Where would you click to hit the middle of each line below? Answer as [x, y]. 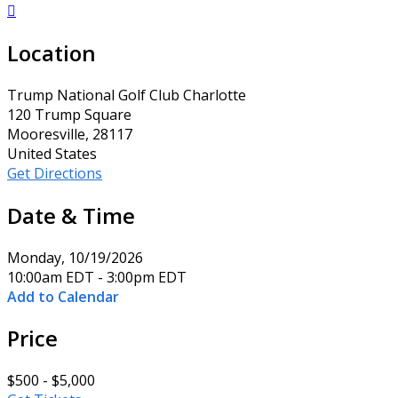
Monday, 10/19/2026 [75, 257]
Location [52, 52]
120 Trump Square [69, 114]
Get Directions [55, 173]
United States [52, 153]
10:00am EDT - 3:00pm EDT [97, 277]
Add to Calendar [63, 296]
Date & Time [71, 215]
